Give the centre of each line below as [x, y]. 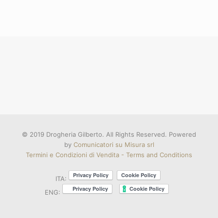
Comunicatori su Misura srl [114, 145]
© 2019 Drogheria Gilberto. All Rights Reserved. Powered [109, 135]
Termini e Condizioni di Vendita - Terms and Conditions [109, 155]
